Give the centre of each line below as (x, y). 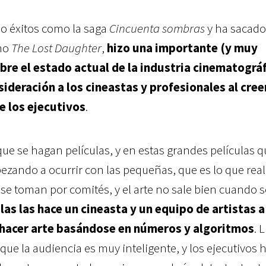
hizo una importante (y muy (182, 47)
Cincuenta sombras (157, 28)
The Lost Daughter (56, 47)
